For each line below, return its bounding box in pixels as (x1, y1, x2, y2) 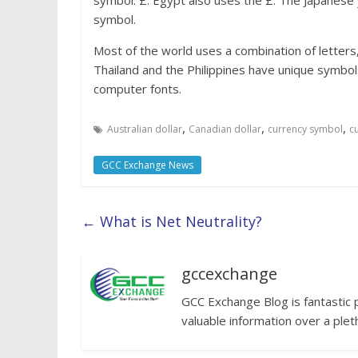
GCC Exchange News (101, 158, 193, 172)
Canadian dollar (189, 122, 261, 136)
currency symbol (268, 122, 343, 136)
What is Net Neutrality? (96, 212, 262, 231)
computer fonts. (93, 81, 181, 97)
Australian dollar (107, 122, 182, 136)
